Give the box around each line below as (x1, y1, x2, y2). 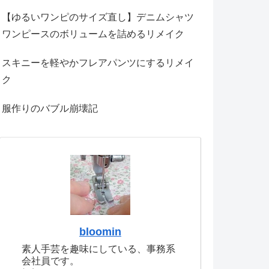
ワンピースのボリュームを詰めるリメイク (2, 29, 184, 40)
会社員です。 (22, 255, 79, 266)
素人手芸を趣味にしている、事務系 (22, 243, 175, 254)
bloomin (79, 225, 121, 238)
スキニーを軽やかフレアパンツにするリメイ (2, 58, 194, 68)
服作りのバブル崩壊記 (2, 103, 98, 114)
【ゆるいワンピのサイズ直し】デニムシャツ (2, 12, 194, 23)
